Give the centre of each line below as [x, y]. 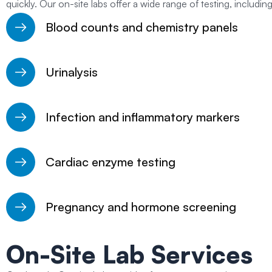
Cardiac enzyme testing [111, 162]
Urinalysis [72, 72]
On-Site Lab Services [130, 255]
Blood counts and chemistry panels [142, 27]
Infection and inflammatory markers [143, 117]
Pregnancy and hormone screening [141, 207]
